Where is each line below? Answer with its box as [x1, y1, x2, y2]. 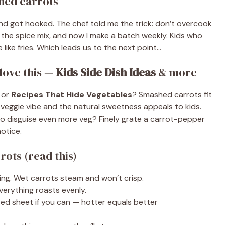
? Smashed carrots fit [132, 89, 212, 100]
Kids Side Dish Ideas [56, 65, 156, 80]
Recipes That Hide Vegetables [11, 89, 132, 100]
